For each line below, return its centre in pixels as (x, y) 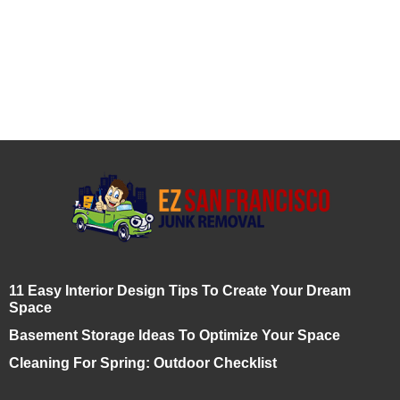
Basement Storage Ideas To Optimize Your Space (175, 335)
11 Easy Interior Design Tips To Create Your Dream (180, 291)
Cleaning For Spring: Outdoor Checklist (143, 363)
